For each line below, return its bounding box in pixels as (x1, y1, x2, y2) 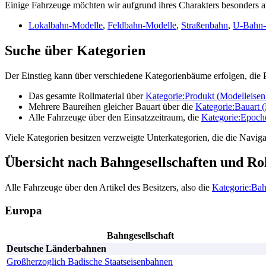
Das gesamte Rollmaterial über (28, 90, 145, 101)
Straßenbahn (181, 20, 228, 30)
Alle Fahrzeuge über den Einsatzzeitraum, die (28, 112, 201, 122)
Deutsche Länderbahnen (7, 243, 106, 254)
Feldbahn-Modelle (107, 20, 176, 30)
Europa (5, 204, 42, 217)
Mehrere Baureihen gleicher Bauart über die (28, 101, 195, 112)
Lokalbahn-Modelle (28, 20, 103, 30)
